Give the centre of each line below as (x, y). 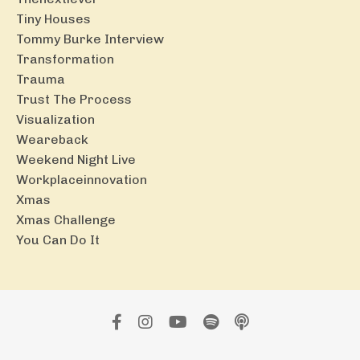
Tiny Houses (53, 18)
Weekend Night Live (76, 159)
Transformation (65, 59)
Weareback (52, 139)
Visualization (55, 119)
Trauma (41, 79)
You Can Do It (58, 239)
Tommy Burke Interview (90, 39)
